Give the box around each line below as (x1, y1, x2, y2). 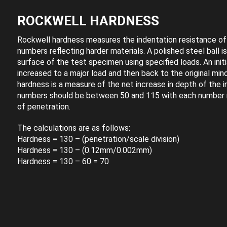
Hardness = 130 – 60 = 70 (17, 156, 109, 166)
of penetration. (17, 101, 70, 111)
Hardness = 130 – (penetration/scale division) (17, 134, 179, 144)
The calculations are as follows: (17, 123, 130, 133)
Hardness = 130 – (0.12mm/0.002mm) (17, 145, 152, 155)
